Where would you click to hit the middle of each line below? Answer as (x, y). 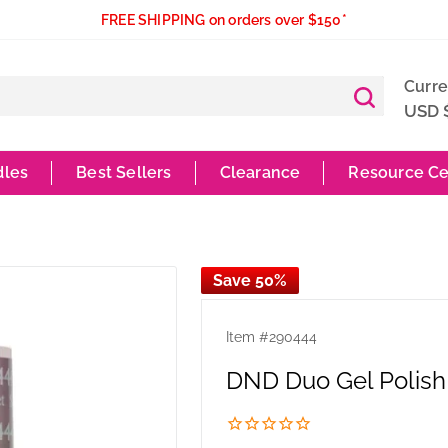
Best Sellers (124, 172)
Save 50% (249, 280)
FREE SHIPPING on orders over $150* (224, 20)
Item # (247, 336)
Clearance (260, 172)
